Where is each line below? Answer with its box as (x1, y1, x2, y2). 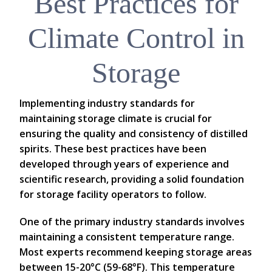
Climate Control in (27, 22, 245, 54)
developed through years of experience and (19, 157, 229, 171)
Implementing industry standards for (19, 97, 195, 110)
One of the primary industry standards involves (19, 215, 245, 228)
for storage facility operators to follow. (19, 188, 206, 201)
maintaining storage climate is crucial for (19, 112, 212, 125)
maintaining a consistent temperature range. (19, 230, 234, 243)
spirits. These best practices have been (19, 142, 206, 155)
